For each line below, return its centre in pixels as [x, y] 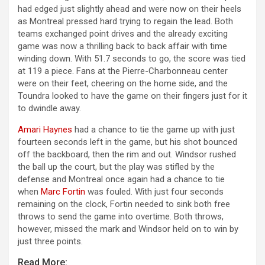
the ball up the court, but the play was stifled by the [116, 167]
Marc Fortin [63, 192]
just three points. [50, 242]
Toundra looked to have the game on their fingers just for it [132, 96]
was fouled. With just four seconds [154, 192]
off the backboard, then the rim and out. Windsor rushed [127, 155]
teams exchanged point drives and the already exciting [123, 34]
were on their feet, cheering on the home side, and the [123, 84]
